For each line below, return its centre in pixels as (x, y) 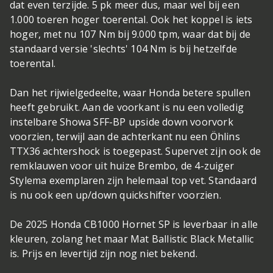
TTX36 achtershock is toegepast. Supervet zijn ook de (136, 151)
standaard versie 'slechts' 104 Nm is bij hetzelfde (124, 49)
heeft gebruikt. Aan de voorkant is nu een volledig (127, 107)
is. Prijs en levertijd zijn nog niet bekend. (105, 253)
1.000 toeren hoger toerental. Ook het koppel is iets (131, 19)
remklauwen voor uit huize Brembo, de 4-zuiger (122, 166)
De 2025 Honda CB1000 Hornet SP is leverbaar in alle (134, 224)
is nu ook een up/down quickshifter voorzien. (115, 195)
